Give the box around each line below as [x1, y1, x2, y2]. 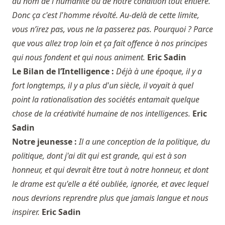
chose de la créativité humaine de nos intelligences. [12, 108, 190, 119]
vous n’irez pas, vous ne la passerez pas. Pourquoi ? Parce [12, 24, 213, 35]
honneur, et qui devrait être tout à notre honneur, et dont [12, 164, 208, 175]
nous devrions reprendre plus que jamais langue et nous [12, 192, 208, 203]
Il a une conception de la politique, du [79, 136, 210, 147]
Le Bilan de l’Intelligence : [12, 66, 116, 77]
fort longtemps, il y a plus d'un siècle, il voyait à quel [12, 80, 193, 91]
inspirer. [12, 206, 40, 217]
